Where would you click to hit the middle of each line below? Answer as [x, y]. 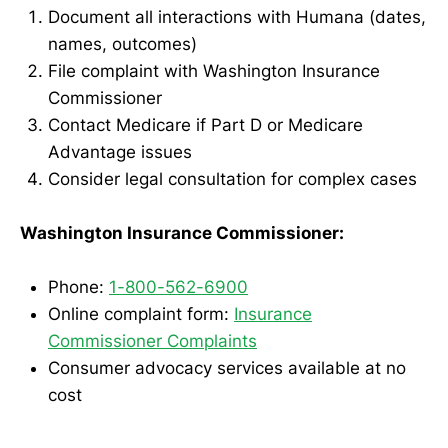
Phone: [78, 287]
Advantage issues [120, 151]
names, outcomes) [122, 43]
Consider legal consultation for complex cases [232, 178]
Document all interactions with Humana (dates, [237, 16]
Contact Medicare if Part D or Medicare [205, 124]
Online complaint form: [141, 314]
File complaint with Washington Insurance [214, 70]
